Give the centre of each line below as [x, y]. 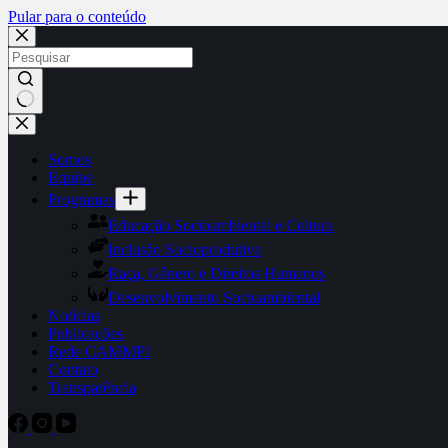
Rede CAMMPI [99, 351]
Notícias [74, 315]
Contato [73, 369]
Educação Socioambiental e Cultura [220, 225]
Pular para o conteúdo [77, 16]
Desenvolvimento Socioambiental [214, 297]
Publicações [85, 333]
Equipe [70, 177]
